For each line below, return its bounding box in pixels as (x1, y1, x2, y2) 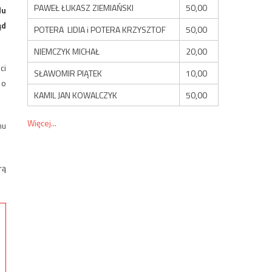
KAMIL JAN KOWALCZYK (34, 88, 118, 101)
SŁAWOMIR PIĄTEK (34, 66, 103, 80)
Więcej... (27, 116, 57, 129)
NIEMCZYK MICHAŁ (34, 44, 100, 58)
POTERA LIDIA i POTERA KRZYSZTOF (34, 22, 166, 36)
